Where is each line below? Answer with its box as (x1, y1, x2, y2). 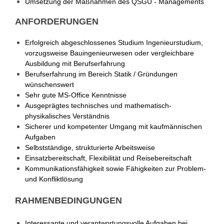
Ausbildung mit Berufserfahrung (25, 59, 125, 67)
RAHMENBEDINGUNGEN (15, 195, 122, 205)
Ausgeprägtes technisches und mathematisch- (25, 101, 171, 109)
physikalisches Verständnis (25, 112, 109, 120)
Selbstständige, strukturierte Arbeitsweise (25, 143, 155, 151)
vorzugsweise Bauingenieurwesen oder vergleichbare (25, 49, 194, 57)
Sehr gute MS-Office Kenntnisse (25, 91, 126, 99)
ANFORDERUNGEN (15, 16, 98, 26)
